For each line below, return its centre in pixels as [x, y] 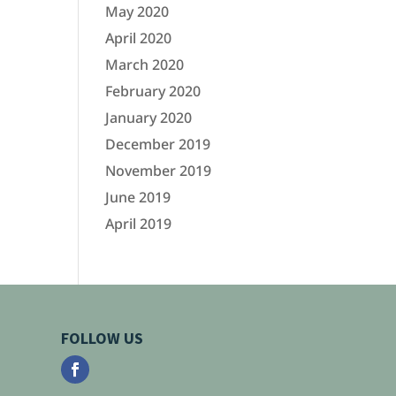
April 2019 [139, 224]
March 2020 [145, 65]
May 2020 [137, 12]
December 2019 [158, 145]
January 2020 [149, 118]
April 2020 [139, 38]
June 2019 [138, 198]
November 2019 [159, 171]
